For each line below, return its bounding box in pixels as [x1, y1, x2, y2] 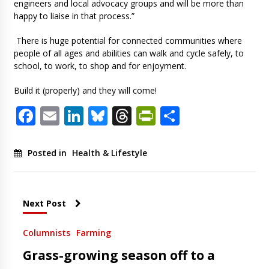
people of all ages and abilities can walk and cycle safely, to [13, 47, 244, 59]
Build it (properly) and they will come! [13, 84, 157, 96]
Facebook [35, 102, 120, 128]
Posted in [27, 147, 69, 159]
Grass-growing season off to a [22, 246, 215, 264]
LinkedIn [83, 102, 161, 128]
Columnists [22, 226, 70, 238]
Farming [76, 226, 111, 238]
